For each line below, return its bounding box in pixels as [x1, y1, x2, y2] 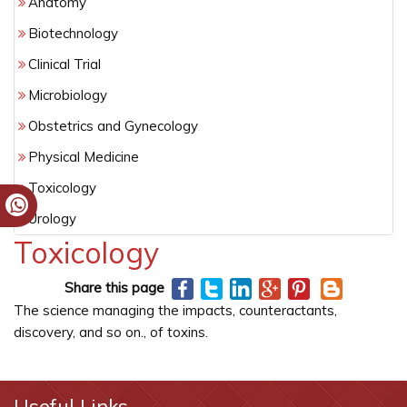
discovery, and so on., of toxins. [14, 323, 208, 342]
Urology [28, 210, 76, 227]
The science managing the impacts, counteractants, [14, 302, 337, 320]
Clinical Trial [28, 55, 101, 73]
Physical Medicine [28, 148, 139, 165]
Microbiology [28, 86, 107, 104]
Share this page [65, 279, 164, 296]
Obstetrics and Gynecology [28, 117, 198, 134]
